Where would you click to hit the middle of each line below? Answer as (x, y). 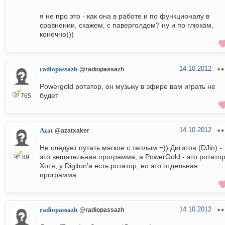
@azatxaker (72, 131)
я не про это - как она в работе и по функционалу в (125, 16)
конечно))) (57, 34)
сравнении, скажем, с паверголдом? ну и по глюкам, (127, 25)
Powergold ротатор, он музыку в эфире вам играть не (128, 87)
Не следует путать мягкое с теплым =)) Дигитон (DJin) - (131, 148)
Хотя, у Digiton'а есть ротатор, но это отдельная (119, 166)
